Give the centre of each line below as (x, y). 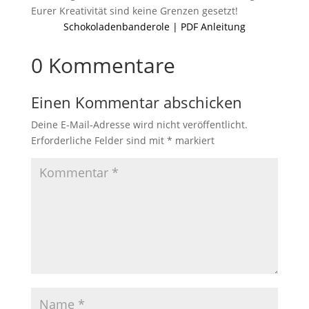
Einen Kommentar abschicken (136, 102)
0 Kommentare (103, 65)
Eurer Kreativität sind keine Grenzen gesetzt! (134, 10)
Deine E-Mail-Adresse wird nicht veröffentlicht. (139, 124)
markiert (193, 140)
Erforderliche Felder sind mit (99, 140)
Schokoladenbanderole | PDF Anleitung (154, 26)
